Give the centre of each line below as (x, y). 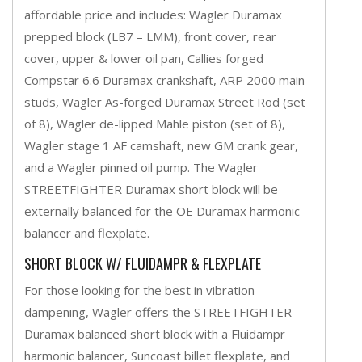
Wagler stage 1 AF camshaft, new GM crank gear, (161, 145)
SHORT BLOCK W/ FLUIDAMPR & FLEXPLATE (143, 263)
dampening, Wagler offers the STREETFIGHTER (158, 311)
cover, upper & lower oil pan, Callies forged (144, 58)
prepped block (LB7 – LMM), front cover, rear (150, 36)
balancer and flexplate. (87, 232)
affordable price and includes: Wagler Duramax (153, 14)
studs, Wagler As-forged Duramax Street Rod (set (165, 101)
